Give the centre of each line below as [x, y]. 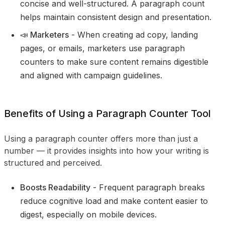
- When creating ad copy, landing [133, 35]
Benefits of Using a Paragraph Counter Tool [107, 114]
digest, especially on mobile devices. [88, 214]
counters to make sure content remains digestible [114, 62]
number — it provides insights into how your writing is [106, 151]
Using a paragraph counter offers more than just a [101, 139]
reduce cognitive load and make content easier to [114, 201]
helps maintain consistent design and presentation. [116, 17]
